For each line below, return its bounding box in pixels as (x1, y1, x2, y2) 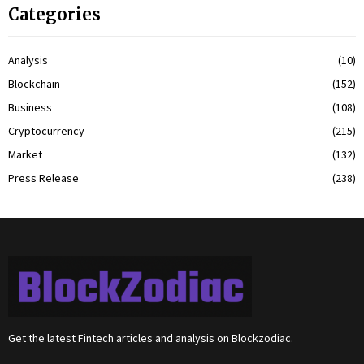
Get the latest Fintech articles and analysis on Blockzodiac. (8, 330, 293, 345)
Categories (8, 3, 101, 24)
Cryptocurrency (8, 123, 84, 138)
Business (8, 99, 52, 115)
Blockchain (8, 76, 60, 91)
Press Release (8, 170, 79, 185)
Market (8, 146, 42, 162)
